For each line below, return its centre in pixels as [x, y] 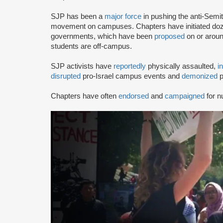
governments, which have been [103, 36]
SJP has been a [78, 16]
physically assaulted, [182, 66]
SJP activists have [82, 66]
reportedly [130, 66]
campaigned [185, 96]
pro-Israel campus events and [131, 76]
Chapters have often [85, 96]
